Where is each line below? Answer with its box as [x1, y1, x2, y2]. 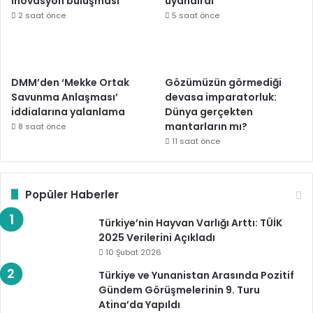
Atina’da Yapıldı [99, 297, 180, 312]
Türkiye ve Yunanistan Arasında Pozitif [99, 268, 294, 282]
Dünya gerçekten [165, 104, 254, 119]
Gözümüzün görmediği [165, 75, 282, 89]
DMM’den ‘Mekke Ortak [11, 75, 129, 89]
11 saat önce [172, 135, 221, 147]
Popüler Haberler [25, 187, 119, 202]
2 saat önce [18, 9, 66, 21]
